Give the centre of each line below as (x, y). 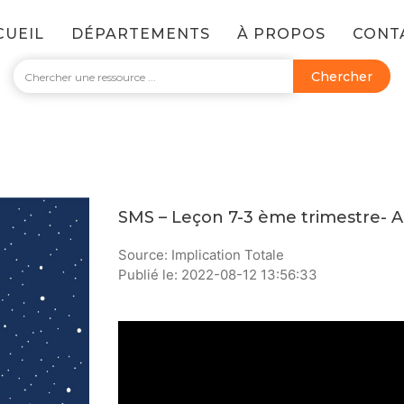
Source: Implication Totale (201, 255)
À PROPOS (281, 33)
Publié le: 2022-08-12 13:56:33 (217, 275)
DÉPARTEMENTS (140, 33)
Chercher (342, 76)
